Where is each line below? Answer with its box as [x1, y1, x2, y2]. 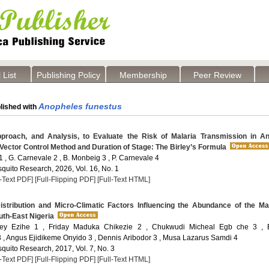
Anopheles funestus [38, 101, 122, 111]
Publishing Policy [37, 70, 100, 80]
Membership [119, 70, 167, 80]
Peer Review [193, 70, 241, 80]
